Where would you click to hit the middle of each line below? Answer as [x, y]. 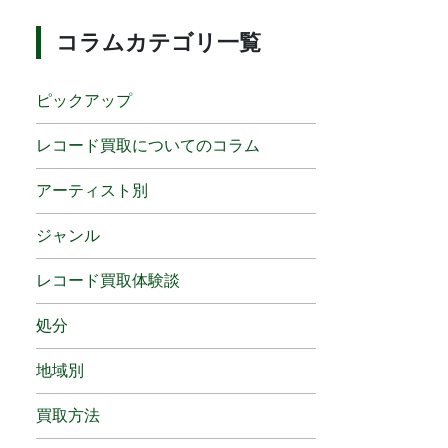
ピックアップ [84, 101]
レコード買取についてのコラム [148, 146]
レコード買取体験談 [108, 281]
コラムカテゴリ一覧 [158, 43]
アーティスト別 [92, 191]
